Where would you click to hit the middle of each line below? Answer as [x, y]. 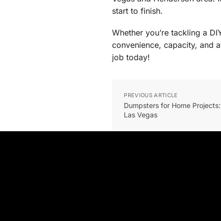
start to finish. [138, 11]
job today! [131, 57]
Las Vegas [141, 115]
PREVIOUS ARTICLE [151, 95]
